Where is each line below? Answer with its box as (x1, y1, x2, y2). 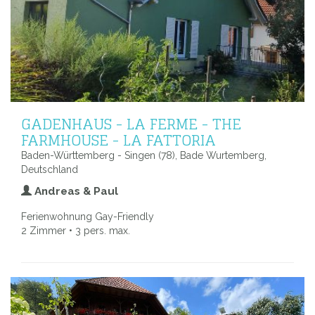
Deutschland (21, 164, 78, 176)
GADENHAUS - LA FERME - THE (21, 110, 241, 138)
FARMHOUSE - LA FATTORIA (21, 127, 216, 154)
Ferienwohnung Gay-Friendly (21, 211, 154, 223)
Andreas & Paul (32, 185, 118, 198)
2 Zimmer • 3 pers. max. (21, 225, 130, 237)
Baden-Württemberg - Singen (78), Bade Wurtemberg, (21, 150, 266, 162)
